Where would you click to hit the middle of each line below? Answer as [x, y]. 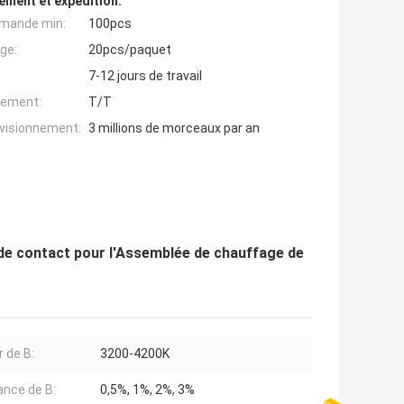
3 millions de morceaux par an [174, 128]
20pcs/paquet [130, 49]
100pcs [110, 23]
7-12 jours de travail [145, 75]
